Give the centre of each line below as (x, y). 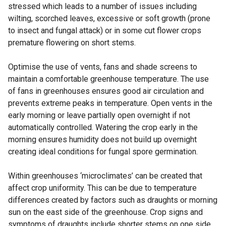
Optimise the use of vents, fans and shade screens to (103, 67)
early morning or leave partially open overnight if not (99, 116)
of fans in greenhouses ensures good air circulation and (106, 91)
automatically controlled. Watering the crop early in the (103, 128)
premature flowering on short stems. (72, 43)
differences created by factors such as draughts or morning (113, 200)
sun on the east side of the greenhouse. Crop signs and (105, 212)
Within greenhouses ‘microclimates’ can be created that (105, 176)
